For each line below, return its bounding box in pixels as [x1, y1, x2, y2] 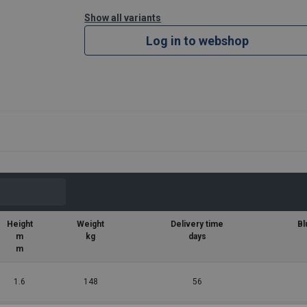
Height [6, 219, 33, 230]
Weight [77, 219, 104, 230]
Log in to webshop [146, 33, 249, 48]
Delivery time [171, 219, 223, 230]
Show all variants [84, 12, 162, 24]
